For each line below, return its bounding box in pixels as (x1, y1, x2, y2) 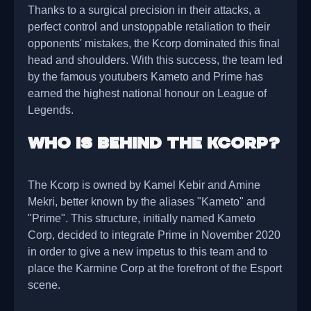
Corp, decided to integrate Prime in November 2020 (28, 228, 280, 241)
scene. (28, 278, 60, 291)
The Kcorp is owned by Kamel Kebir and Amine (28, 178, 260, 191)
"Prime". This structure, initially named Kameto (28, 211, 255, 224)
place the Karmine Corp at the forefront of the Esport (28, 261, 282, 274)
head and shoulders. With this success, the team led (28, 53, 283, 66)
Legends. (28, 103, 74, 116)
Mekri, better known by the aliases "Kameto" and (28, 194, 265, 208)
